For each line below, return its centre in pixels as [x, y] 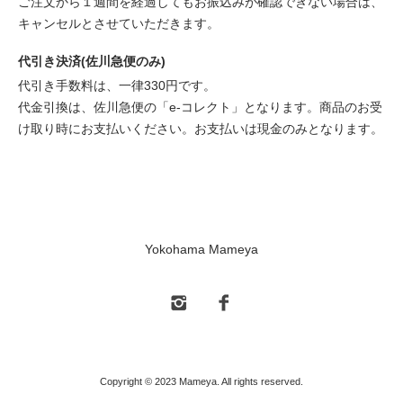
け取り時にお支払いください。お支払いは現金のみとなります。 [201, 129]
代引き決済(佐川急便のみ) [92, 62]
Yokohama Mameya [201, 250]
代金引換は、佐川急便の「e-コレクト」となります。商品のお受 [200, 107]
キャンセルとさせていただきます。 [119, 24]
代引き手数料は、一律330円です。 [117, 86]
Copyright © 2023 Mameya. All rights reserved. [201, 382]
